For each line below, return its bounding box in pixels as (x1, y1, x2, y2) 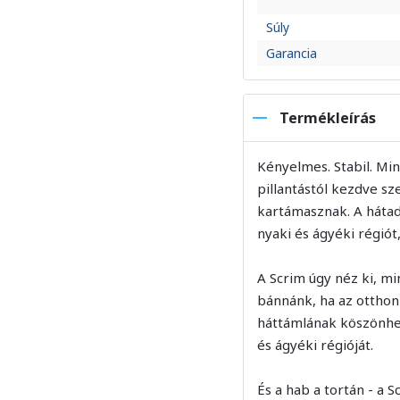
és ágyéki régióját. (257, 336, 373, 354)
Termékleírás (279, 108, 376, 128)
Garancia (266, 45, 317, 62)
